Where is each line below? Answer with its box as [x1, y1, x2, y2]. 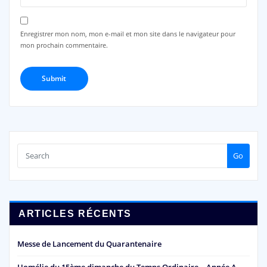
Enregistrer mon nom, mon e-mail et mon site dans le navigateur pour [20, 29, 235, 38]
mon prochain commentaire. [20, 40, 108, 49]
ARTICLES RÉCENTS [18, 208, 132, 219]
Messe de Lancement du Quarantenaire [17, 238, 162, 249]
